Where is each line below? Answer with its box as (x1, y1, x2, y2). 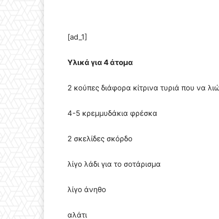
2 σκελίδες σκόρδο (67, 134, 132, 144)
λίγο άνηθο (67, 185, 106, 195)
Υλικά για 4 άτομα (67, 58, 133, 67)
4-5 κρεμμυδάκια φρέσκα (67, 109, 157, 118)
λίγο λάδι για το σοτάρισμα (67, 159, 161, 169)
